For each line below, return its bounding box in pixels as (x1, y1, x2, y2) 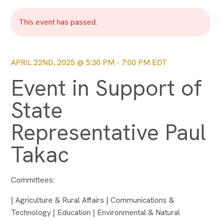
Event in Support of (11, 74, 202, 103)
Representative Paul (11, 118, 206, 147)
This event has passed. (19, 17, 97, 27)
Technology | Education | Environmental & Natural (11, 207, 180, 218)
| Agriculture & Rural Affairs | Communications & (11, 195, 174, 205)
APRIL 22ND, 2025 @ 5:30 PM (11, 57, 114, 68)
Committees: (11, 175, 56, 185)
